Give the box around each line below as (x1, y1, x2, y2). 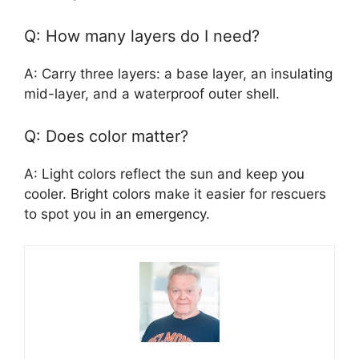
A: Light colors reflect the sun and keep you (24, 166, 305, 182)
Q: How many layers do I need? (24, 26, 260, 46)
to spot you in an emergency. (24, 206, 210, 222)
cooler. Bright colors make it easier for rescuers (24, 186, 326, 202)
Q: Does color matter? (24, 127, 188, 146)
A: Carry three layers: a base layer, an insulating (24, 65, 333, 82)
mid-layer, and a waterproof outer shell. (24, 85, 280, 102)
